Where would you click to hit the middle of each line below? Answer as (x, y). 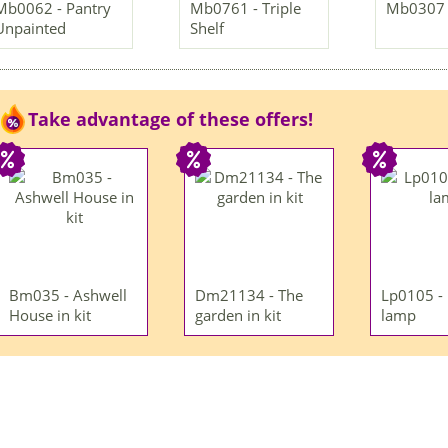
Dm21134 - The (249, 295)
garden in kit (238, 315)
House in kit (50, 315)
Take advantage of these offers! (170, 119)
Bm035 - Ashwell (68, 295)
